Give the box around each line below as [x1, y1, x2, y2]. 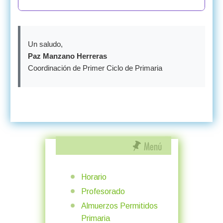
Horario [81, 172, 107, 181]
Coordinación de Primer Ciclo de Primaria [27, 64, 162, 72]
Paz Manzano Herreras [27, 52, 107, 60]
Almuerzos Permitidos [81, 201, 158, 210]
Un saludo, [27, 40, 63, 48]
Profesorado [81, 187, 125, 196]
